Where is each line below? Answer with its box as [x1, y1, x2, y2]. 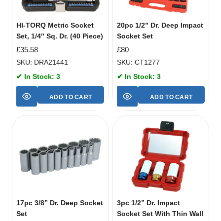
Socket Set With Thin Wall [117, 209, 203, 218]
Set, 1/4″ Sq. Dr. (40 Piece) [16, 32, 103, 40]
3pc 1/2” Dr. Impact [117, 198, 180, 207]
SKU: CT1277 [117, 58, 160, 66]
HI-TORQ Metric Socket [16, 21, 94, 29]
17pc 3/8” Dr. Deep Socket [16, 198, 103, 207]
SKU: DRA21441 [16, 58, 68, 66]
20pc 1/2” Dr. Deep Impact [117, 21, 203, 29]
